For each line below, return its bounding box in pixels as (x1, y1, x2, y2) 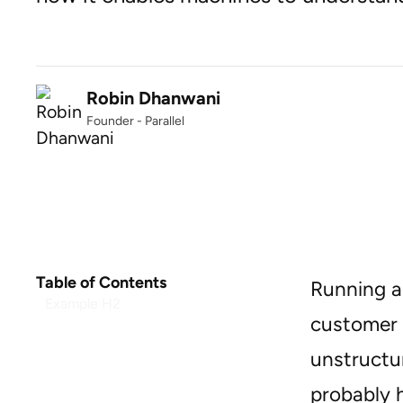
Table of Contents (36, 273, 166, 293)
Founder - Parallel (86, 113, 184, 129)
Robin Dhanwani (86, 87, 220, 109)
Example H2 (45, 295, 121, 313)
